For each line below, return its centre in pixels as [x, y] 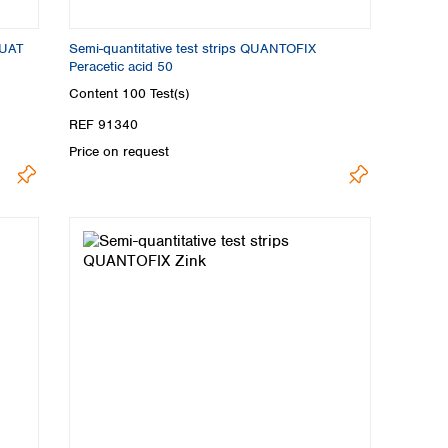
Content [95, 94]
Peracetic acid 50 [121, 66]
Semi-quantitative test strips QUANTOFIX [192, 48]
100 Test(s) [155, 94]
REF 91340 [103, 125]
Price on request [119, 152]
